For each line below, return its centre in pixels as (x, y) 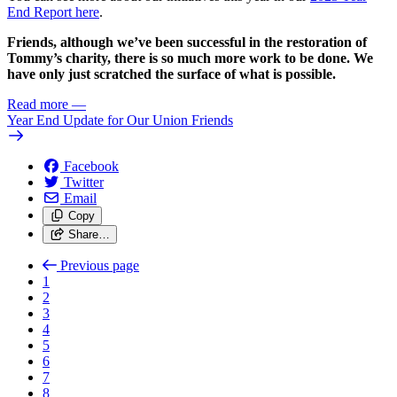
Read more (38, 105)
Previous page (100, 266)
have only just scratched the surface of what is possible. (171, 74)
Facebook (91, 167)
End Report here (53, 12)
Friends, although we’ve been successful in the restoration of (187, 43)
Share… (89, 235)
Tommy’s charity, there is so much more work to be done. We (190, 58)
